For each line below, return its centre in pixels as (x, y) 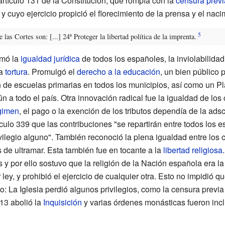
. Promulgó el (52, 72)
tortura (16, 72)
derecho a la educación (118, 72)
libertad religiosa (193, 150)
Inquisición (62, 202)
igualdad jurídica (50, 59)
